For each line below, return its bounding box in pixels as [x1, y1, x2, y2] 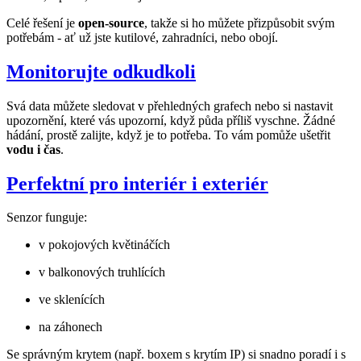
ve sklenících [39, 293, 105, 307]
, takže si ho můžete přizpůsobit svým [144, 15, 334, 30]
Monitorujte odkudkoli [6, 60, 196, 82]
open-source [78, 15, 144, 30]
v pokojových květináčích [39, 238, 170, 252]
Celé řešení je [6, 15, 78, 30]
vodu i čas [6, 142, 60, 156]
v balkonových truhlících [39, 265, 165, 280]
